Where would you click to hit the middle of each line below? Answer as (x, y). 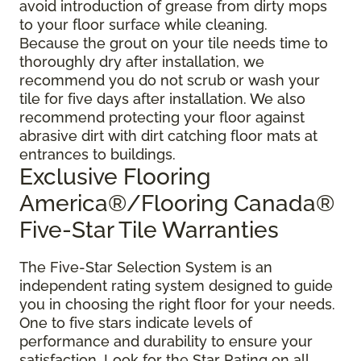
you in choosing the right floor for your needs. (177, 305)
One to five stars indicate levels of (136, 323)
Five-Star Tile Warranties (149, 230)
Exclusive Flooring (115, 177)
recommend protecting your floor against (162, 118)
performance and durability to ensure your (166, 342)
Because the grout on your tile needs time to (174, 44)
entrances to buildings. (98, 155)
